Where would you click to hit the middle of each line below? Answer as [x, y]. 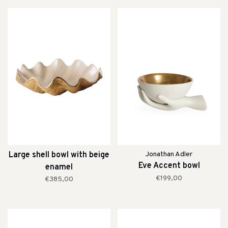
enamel [59, 168]
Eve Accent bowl [169, 166]
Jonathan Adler [169, 155]
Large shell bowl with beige [59, 155]
